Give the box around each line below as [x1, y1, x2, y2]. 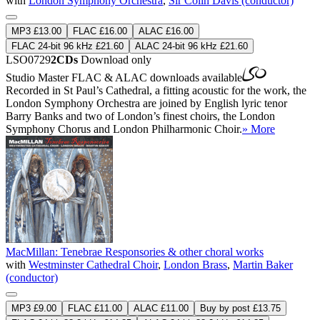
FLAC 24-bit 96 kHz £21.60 [11, 40, 124, 51]
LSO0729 [6, 53, 51, 66]
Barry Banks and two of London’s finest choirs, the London [6, 109, 275, 122]
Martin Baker [233, 258, 293, 271]
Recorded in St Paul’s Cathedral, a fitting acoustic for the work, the [6, 84, 306, 96]
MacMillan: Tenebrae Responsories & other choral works [6, 245, 264, 258]
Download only [78, 53, 151, 66]
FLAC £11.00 [68, 302, 122, 314]
